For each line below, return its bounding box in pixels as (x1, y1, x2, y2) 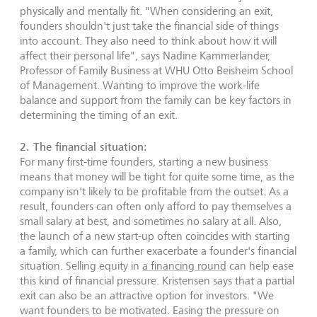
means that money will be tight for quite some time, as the (20, 169, 294, 183)
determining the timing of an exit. (20, 108, 178, 122)
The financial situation (33, 139, 144, 154)
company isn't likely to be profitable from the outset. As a (20, 184, 289, 198)
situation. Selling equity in (20, 258, 142, 272)
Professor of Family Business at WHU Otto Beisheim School (20, 63, 293, 77)
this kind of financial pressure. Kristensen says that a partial (20, 273, 294, 287)
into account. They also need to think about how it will (20, 33, 277, 47)
